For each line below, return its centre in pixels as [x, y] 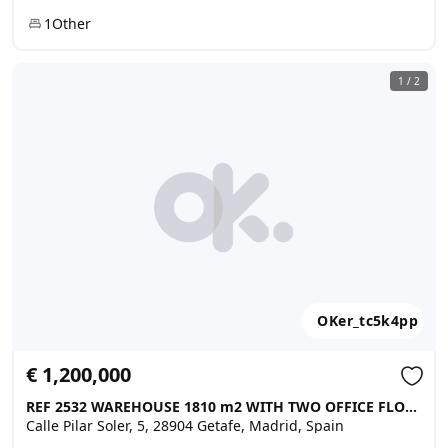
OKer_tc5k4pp [367, 320]
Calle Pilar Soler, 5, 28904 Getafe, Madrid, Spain [185, 425]
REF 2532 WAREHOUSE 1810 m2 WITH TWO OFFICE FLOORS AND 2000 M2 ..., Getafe [411, 406]
